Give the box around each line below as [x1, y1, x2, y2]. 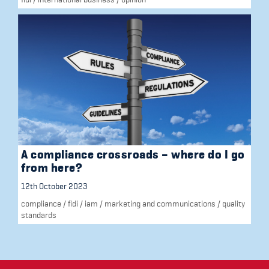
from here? [21, 161, 82, 175]
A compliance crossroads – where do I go [21, 148, 245, 162]
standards [21, 210, 56, 220]
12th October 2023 [21, 181, 88, 192]
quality [222, 199, 245, 209]
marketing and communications [104, 199, 216, 209]
